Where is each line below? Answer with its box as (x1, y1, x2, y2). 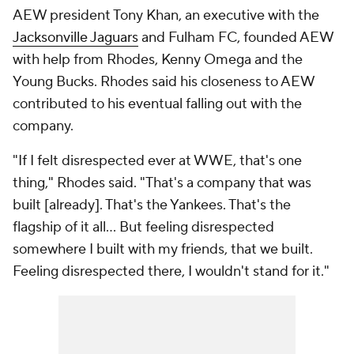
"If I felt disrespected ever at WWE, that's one (13, 152, 302, 170)
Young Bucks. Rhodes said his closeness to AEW (13, 73, 314, 91)
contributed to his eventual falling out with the (13, 95, 302, 113)
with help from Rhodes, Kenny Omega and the (13, 51, 303, 69)
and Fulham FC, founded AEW (138, 28, 333, 47)
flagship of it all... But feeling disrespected (13, 218, 274, 236)
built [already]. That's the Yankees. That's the (13, 196, 291, 214)
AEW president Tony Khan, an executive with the (13, 6, 319, 24)
